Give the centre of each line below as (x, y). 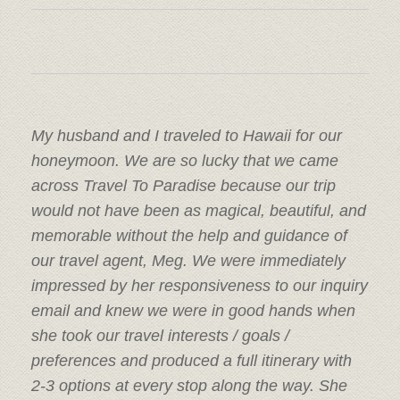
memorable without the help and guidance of (189, 236)
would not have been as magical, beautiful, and (199, 211)
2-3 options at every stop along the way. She (189, 386)
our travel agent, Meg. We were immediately (188, 261)
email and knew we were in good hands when (193, 311)
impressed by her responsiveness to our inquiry (200, 286)
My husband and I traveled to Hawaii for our (187, 136)
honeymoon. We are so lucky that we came (185, 161)
